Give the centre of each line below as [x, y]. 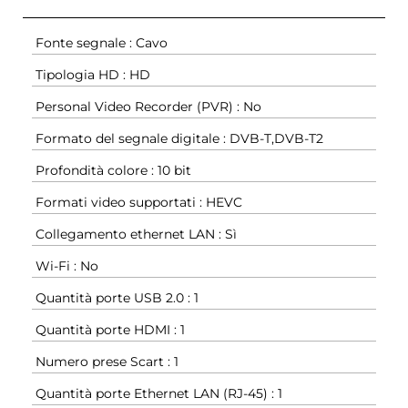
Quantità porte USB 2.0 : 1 [117, 298]
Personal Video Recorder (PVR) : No [148, 107]
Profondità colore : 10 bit [113, 171]
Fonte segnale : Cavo [102, 43]
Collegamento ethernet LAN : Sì [136, 235]
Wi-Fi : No [67, 266]
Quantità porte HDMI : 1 [110, 330]
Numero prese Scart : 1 [107, 362]
